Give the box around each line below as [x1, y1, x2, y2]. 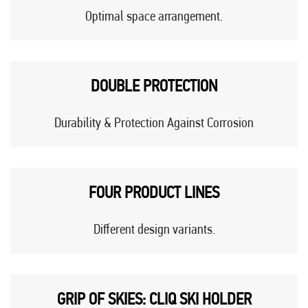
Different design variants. [93, 221, 215, 238]
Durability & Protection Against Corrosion [54, 114, 254, 131]
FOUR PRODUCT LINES [89, 183, 219, 203]
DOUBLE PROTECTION [91, 76, 217, 96]
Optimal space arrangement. [85, 8, 223, 25]
